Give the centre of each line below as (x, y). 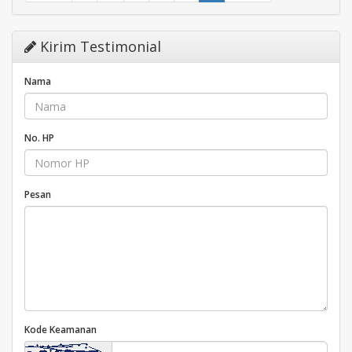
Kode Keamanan (60, 330)
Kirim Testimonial (99, 46)
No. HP (39, 138)
